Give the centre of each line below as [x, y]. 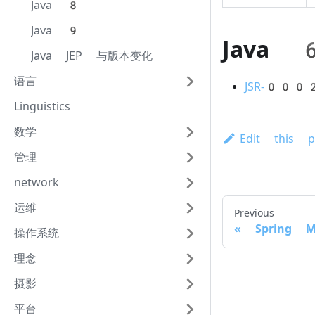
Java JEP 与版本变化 [92, 56]
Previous [254, 213]
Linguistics [42, 107]
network [37, 182]
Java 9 [56, 31]
